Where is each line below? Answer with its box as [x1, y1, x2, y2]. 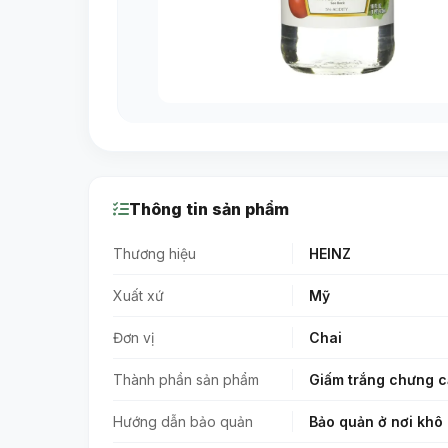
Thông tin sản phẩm [129, 199, 289, 220]
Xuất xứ [113, 287, 164, 305]
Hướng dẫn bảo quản [113, 413, 253, 431]
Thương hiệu [113, 245, 196, 263]
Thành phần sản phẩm [113, 371, 259, 389]
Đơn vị [113, 329, 154, 347]
